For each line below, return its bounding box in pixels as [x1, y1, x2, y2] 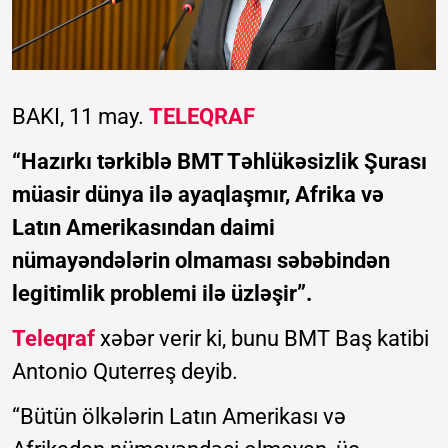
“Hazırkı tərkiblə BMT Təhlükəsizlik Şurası [12, 148, 427, 174]
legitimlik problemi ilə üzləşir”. [12, 280, 312, 306]
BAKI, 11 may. [12, 103, 149, 129]
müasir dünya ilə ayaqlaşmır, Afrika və [12, 181, 384, 207]
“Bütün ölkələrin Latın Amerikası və [12, 403, 346, 429]
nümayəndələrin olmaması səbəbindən [12, 247, 390, 273]
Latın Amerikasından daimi [12, 214, 275, 240]
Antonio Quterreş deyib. [12, 358, 238, 384]
